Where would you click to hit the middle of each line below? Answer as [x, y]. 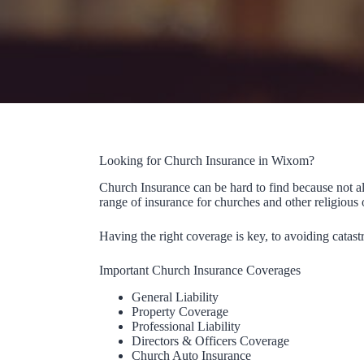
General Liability [175, 297]
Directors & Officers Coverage [210, 341]
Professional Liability [186, 327]
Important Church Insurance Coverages [200, 271]
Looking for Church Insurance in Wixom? [207, 161]
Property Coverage [180, 312]
